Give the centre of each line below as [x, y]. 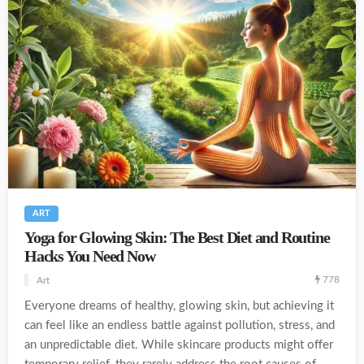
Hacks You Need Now [90, 256]
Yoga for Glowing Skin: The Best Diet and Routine [177, 237]
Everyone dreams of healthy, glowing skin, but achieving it [179, 305]
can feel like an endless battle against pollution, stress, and [180, 325]
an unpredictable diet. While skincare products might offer [179, 344]
